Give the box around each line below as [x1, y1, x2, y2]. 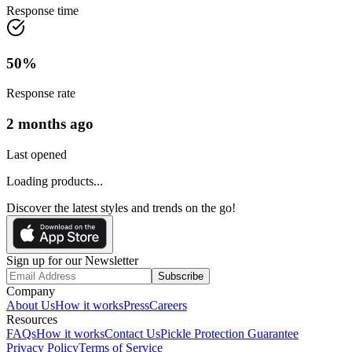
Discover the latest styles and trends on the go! [6, 200, 236, 214]
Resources [6, 312, 57, 326]
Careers [149, 298, 187, 312]
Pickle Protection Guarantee [160, 326, 299, 340]
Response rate [6, 86, 75, 101]
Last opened [6, 147, 67, 161]
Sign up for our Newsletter [6, 253, 138, 267]
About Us [6, 298, 55, 312]
